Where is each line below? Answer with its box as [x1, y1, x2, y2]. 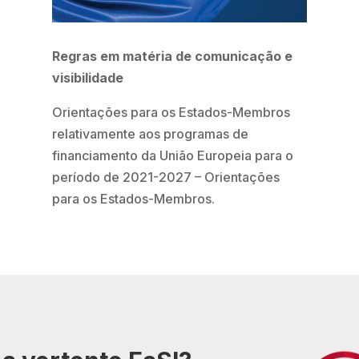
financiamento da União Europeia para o [51, 147, 293, 164]
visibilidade [51, 70, 123, 87]
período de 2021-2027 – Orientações [51, 169, 280, 186]
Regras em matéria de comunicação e [51, 48, 292, 65]
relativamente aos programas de [51, 126, 248, 143]
